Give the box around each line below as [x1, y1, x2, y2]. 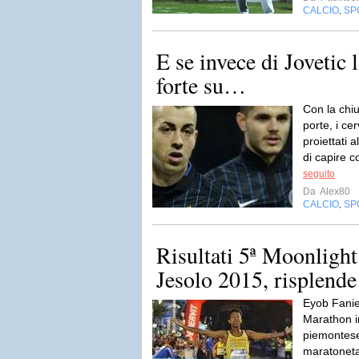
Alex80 [318, 186, 350, 197]
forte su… [156, 70, 246, 100]
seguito [303, 168, 335, 179]
